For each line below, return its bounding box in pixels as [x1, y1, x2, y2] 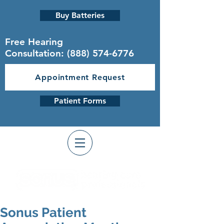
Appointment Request [35, 72, 125, 82]
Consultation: [5, 47, 67, 59]
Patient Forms [54, 96, 106, 105]
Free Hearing [5, 36, 63, 47]
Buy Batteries [55, 10, 104, 20]
